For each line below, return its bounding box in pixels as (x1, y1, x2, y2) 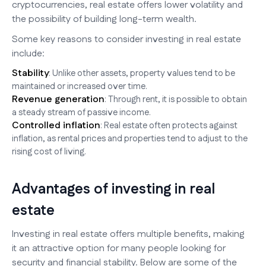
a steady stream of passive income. (12, 106, 151, 119)
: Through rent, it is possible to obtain (104, 93, 247, 106)
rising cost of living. (12, 145, 86, 158)
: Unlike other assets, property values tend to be (49, 66, 235, 80)
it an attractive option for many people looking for (12, 241, 226, 255)
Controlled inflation (12, 118, 100, 132)
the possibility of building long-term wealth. (12, 12, 197, 26)
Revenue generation (12, 92, 104, 106)
